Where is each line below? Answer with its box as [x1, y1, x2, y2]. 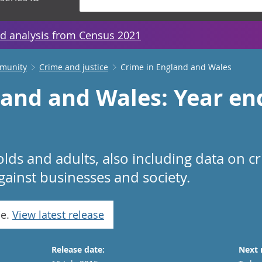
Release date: [51, 244, 105, 255]
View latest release [12, 208, 104, 222]
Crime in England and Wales [120, 61, 232, 73]
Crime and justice [39, 61, 108, 73]
